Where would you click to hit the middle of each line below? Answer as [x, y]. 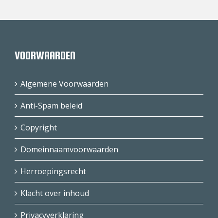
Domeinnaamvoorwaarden [69, 149]
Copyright [39, 127]
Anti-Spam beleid [51, 106]
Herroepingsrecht [53, 171]
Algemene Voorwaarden [64, 84]
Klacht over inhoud [55, 193]
